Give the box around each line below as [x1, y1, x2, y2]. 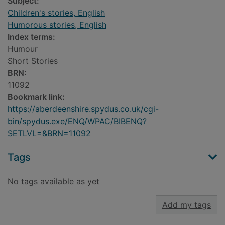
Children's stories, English [8, 8, 105, 18]
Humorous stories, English [8, 20, 106, 30]
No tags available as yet [8, 176, 99, 187]
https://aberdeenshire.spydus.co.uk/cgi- [8, 104, 159, 115]
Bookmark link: [8, 92, 65, 102]
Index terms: [8, 32, 55, 42]
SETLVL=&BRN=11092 [8, 128, 91, 139]
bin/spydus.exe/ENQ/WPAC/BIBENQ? [8, 116, 147, 127]
